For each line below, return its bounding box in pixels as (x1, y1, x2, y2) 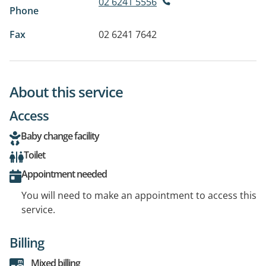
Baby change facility (21, 129, 99, 142)
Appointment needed (21, 167, 107, 180)
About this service (9, 81, 123, 102)
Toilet (24, 148, 45, 161)
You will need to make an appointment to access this (21, 188, 256, 202)
